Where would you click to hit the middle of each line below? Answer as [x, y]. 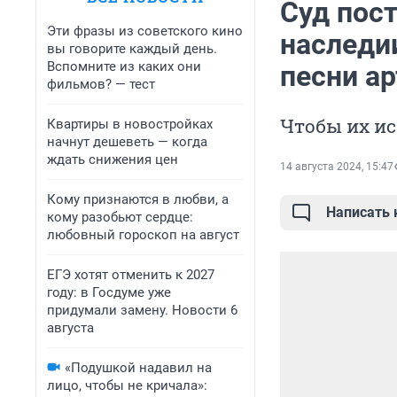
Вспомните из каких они [124, 66]
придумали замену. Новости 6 [142, 310]
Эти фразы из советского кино [145, 31]
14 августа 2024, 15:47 [337, 167]
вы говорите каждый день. [132, 49]
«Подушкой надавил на [138, 368]
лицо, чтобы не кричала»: [127, 385]
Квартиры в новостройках [130, 124]
